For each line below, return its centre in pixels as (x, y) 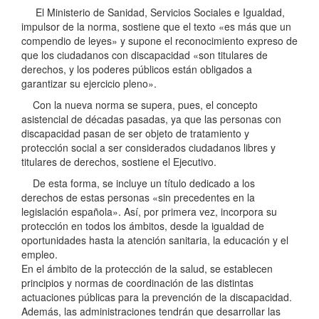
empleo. (40, 255)
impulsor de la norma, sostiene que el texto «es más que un (156, 27)
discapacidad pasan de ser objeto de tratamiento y (135, 134)
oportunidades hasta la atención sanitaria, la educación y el (155, 240)
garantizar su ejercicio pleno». (89, 84)
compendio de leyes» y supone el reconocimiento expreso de (159, 41)
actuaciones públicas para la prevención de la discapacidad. (157, 297)
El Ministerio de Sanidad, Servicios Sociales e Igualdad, (153, 12)
